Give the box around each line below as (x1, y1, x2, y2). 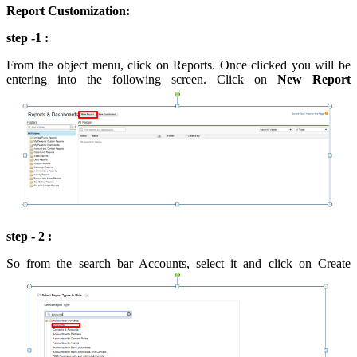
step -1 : (6, 31, 49, 45)
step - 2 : (6, 229, 52, 244)
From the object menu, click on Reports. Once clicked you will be (6, 58, 351, 73)
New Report (277, 73, 351, 87)
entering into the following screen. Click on (6, 73, 277, 87)
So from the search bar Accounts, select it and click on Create (6, 257, 351, 271)
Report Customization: (6, 4, 130, 18)
